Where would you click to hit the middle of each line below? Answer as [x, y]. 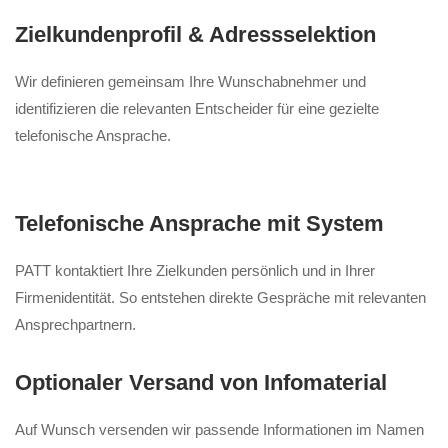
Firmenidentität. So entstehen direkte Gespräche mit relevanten [220, 298]
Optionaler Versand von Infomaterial [201, 383]
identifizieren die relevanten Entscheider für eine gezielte [197, 109]
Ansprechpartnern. [75, 325]
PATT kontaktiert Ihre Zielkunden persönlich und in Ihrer [195, 271]
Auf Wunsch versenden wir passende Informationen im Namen [219, 430]
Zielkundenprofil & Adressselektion [195, 35]
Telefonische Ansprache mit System [199, 224]
